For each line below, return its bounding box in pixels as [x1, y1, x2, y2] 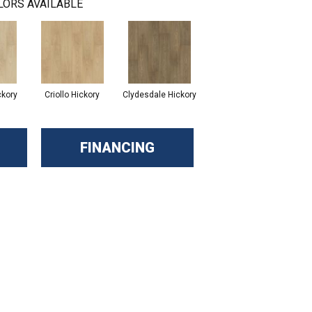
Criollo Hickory [45, 90, 100, 100]
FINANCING [79, 139, 155, 157]
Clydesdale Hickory [122, 90, 196, 100]
